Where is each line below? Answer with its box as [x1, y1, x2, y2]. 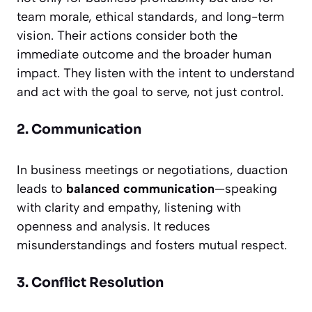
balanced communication [66, 181, 214, 197]
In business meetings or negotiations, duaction [17, 162, 288, 178]
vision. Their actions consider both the [17, 28, 237, 44]
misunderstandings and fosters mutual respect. [17, 237, 287, 253]
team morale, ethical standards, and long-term [17, 9, 284, 25]
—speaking [214, 181, 277, 197]
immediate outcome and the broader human [17, 47, 272, 63]
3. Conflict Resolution [17, 274, 164, 292]
